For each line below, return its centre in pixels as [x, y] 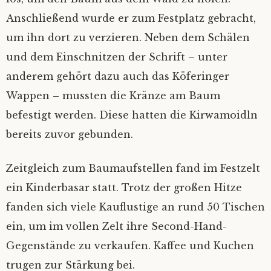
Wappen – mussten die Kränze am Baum [113, 96]
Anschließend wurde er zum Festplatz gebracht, [131, 18]
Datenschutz [55, 20]
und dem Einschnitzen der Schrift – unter [117, 57]
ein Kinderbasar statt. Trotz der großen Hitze [124, 188]
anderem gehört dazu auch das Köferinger [118, 76]
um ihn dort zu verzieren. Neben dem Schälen [128, 38]
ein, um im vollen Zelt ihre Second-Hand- [116, 226]
